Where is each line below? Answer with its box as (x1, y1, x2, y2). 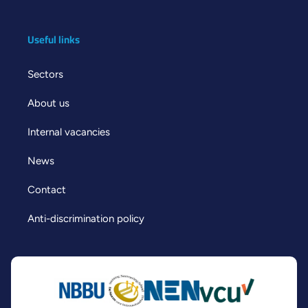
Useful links (27, 29, 80, 49)
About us (27, 96, 69, 109)
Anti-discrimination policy (27, 212, 144, 225)
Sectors (27, 67, 63, 80)
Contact (27, 183, 66, 196)
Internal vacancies (27, 125, 110, 138)
